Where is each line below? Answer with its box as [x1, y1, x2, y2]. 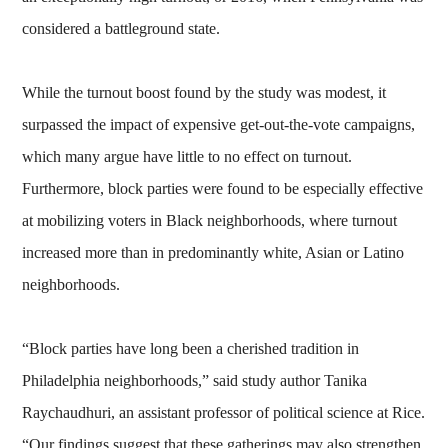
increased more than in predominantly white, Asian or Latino [22, 243, 405, 261]
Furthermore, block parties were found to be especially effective [22, 179, 424, 197]
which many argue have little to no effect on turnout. [22, 147, 353, 165]
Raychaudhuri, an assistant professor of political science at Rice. [22, 403, 426, 421]
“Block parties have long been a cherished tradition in [22, 339, 360, 357]
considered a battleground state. [22, 19, 221, 37]
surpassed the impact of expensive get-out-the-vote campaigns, [22, 115, 416, 133]
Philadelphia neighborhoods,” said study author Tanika [22, 371, 368, 389]
